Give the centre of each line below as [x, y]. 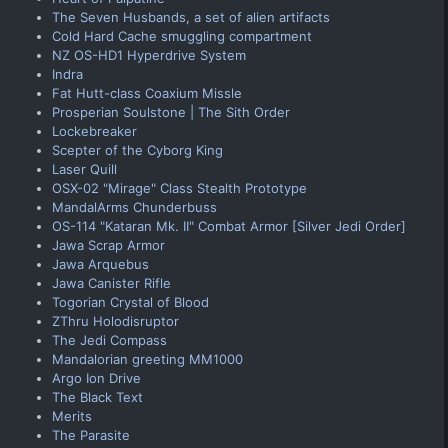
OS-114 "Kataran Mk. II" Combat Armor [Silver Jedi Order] [229, 225]
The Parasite [91, 434]
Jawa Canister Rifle [111, 282]
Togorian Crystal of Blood [130, 301]
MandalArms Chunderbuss [134, 206]
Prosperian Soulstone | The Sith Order [171, 111]
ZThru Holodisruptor [115, 320]
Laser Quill [84, 168]
